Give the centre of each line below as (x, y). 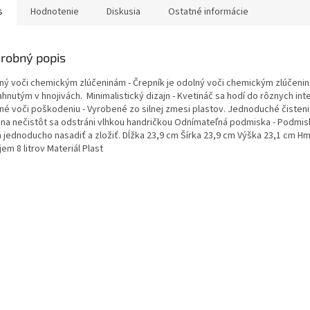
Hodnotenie (55, 11)
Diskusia (124, 11)
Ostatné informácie (208, 11)
